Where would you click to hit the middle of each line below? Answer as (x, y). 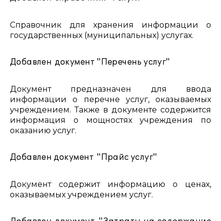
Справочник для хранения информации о (110, 25)
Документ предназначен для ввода (110, 89)
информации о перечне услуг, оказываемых (110, 99)
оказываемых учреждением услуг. (81, 195)
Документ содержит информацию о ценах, (110, 184)
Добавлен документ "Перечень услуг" (90, 62)
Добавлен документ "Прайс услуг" (84, 157)
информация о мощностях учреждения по (110, 120)
